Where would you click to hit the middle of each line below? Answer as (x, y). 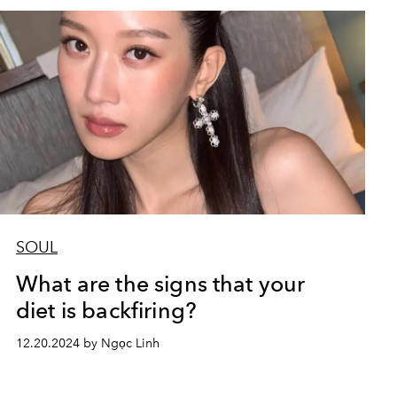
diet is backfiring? (106, 310)
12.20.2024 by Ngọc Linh (87, 343)
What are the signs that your (160, 284)
